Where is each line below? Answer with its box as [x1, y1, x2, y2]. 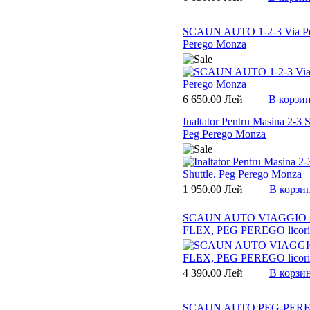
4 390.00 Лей [183, 266, 243, 279]
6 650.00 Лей [183, 93, 243, 105]
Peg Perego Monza [183, 127, 266, 140]
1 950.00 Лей [183, 183, 243, 195]
